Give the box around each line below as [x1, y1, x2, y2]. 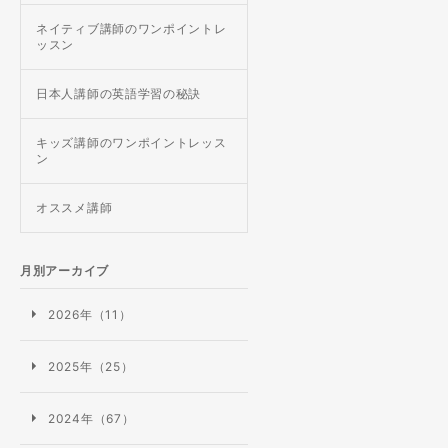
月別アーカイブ [20, 263, 109, 278]
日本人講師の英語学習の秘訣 [36, 86, 202, 101]
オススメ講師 [36, 200, 113, 215]
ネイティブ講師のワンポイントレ [36, 21, 227, 36]
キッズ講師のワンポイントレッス [36, 135, 227, 150]
